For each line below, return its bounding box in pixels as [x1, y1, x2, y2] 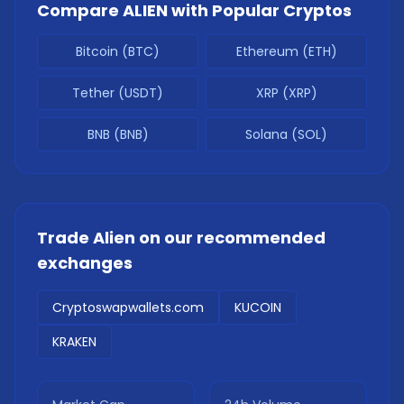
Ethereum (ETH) [235, 42, 337, 60]
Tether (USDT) [72, 84, 163, 102]
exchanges [37, 252, 133, 274]
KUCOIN [234, 298, 281, 317]
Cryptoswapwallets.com [52, 298, 204, 317]
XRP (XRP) [255, 84, 317, 102]
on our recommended [135, 226, 326, 249]
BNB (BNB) [87, 125, 149, 143]
